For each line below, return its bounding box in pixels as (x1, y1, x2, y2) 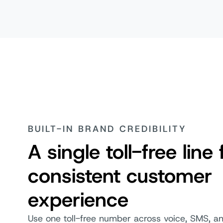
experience (28, 186, 134, 213)
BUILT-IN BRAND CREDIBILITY (28, 122, 191, 135)
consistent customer (28, 162, 212, 189)
